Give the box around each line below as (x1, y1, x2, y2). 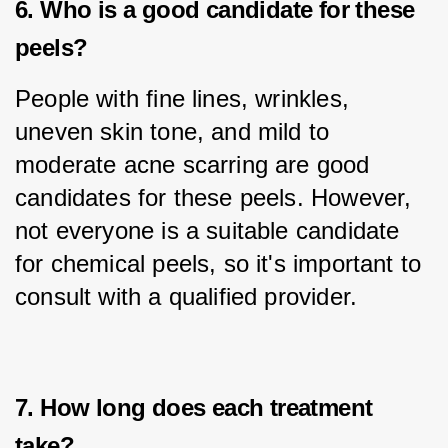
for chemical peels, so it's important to (15, 249, 429, 277)
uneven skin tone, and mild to (15, 117, 337, 145)
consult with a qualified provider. (15, 282, 358, 310)
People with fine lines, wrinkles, (15, 84, 357, 112)
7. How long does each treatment (15, 393, 373, 421)
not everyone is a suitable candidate (15, 216, 407, 244)
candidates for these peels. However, (15, 183, 419, 211)
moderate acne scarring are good (15, 150, 377, 178)
